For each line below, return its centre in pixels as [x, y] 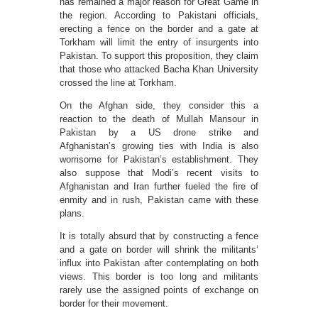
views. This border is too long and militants [159, 276]
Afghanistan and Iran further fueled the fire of [159, 186]
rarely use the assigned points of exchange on [159, 290]
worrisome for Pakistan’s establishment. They [159, 159]
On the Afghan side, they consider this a [159, 105]
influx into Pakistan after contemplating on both [159, 263]
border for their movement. [114, 303]
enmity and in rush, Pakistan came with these [159, 200]
